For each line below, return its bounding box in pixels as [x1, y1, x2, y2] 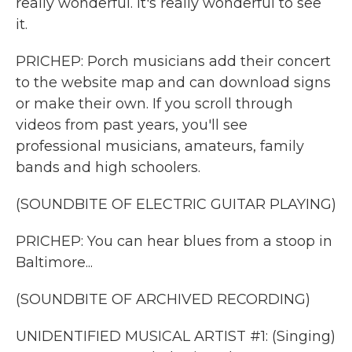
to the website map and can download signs [16, 74, 331, 91]
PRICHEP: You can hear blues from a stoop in [16, 233, 332, 250]
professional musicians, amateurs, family [16, 137, 304, 155]
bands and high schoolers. [16, 159, 200, 176]
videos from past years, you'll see [16, 116, 247, 134]
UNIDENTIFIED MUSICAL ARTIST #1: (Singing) [16, 328, 335, 345]
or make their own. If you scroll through [16, 95, 293, 112]
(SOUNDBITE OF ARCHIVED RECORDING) [16, 291, 310, 308]
